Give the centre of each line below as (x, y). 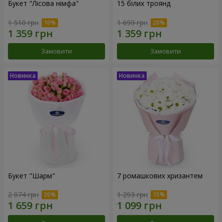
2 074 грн (23, 195)
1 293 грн (132, 195)
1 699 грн (132, 22)
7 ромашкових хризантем (160, 175)
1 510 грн (23, 22)
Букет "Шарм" (31, 175)
